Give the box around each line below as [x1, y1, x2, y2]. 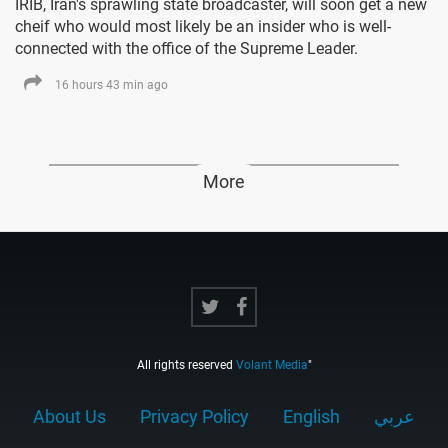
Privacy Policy [140, 406, 249, 428]
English [283, 406, 340, 428]
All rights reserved [136, 358, 236, 373]
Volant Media [235, 358, 308, 373]
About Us [33, 406, 106, 428]
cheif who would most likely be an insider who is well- [15, 17, 391, 37]
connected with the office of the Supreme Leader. [15, 39, 358, 59]
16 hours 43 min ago [55, 78, 168, 93]
